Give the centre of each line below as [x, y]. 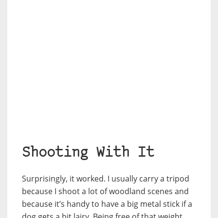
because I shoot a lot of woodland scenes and [105, 191]
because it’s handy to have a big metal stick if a [107, 204]
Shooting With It [88, 153]
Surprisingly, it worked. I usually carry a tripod [106, 178]
